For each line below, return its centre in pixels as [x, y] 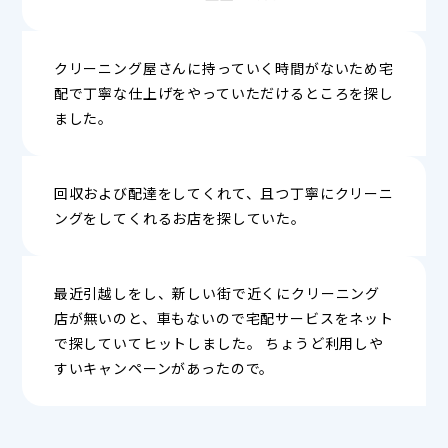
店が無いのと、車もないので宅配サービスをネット [224, 317]
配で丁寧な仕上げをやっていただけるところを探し [224, 92]
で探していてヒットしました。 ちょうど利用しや [219, 342]
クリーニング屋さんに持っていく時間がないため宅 [224, 67]
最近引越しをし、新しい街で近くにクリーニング [217, 292]
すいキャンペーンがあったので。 [164, 367]
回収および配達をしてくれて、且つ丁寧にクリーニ [224, 192]
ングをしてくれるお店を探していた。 [179, 217]
